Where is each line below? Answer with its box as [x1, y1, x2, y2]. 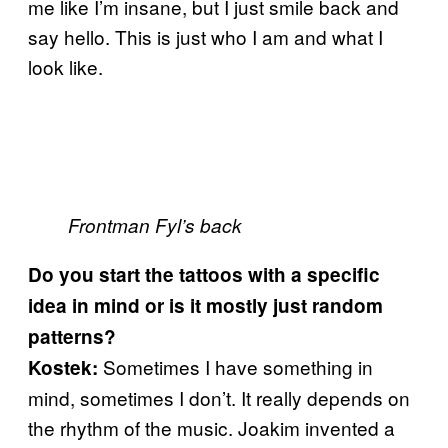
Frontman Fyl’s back [68, 211, 242, 238]
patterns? [28, 322, 116, 350]
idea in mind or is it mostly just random [28, 291, 383, 319]
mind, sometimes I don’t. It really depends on [28, 383, 410, 411]
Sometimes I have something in [98, 352, 373, 380]
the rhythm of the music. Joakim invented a [28, 413, 395, 441]
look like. [28, 52, 103, 80]
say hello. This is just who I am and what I [28, 22, 383, 50]
